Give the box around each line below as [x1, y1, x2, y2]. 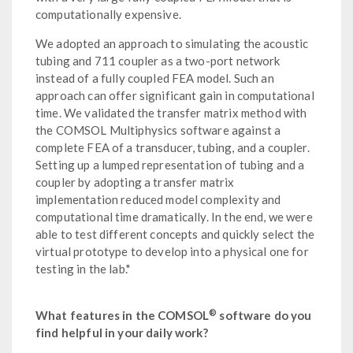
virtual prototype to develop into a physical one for [35, 243, 309, 258]
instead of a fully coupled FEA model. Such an [35, 70, 274, 85]
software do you [217, 307, 312, 322]
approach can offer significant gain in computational [35, 87, 314, 102]
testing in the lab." [35, 261, 131, 276]
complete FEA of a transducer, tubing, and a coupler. [35, 139, 310, 154]
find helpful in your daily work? [35, 325, 208, 340]
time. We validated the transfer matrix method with [35, 105, 307, 120]
